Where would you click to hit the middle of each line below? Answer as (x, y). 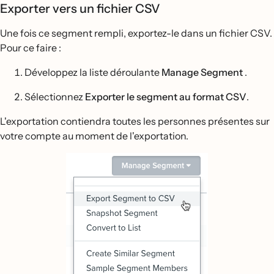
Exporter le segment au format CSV (166, 97)
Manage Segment (202, 72)
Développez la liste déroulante (93, 72)
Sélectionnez (55, 97)
